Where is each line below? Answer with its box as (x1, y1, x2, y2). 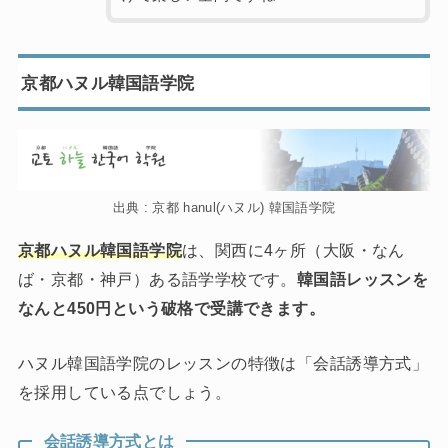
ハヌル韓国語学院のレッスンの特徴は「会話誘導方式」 (17, 354, 429, 373)
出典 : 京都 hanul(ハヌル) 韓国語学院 (112, 199, 336, 215)
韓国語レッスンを (296, 270, 429, 289)
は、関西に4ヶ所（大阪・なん (182, 241, 405, 260)
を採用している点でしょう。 (17, 383, 232, 402)
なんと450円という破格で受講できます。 (17, 299, 326, 318)
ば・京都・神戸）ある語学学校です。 (17, 270, 297, 289)
